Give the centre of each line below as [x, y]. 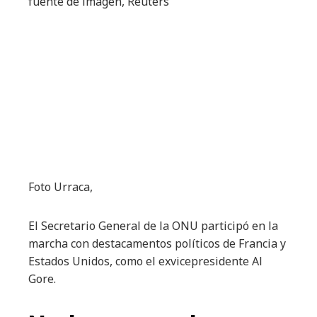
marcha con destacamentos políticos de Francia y [157, 243]
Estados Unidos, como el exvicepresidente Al [145, 261]
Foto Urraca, [60, 187]
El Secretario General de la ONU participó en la [153, 226]
